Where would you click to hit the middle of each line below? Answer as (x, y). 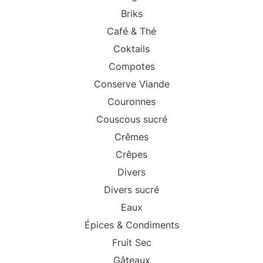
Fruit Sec (131, 243)
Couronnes (131, 102)
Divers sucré (131, 190)
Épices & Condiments (131, 225)
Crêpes (131, 155)
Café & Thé (131, 31)
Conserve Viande (131, 84)
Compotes (131, 67)
